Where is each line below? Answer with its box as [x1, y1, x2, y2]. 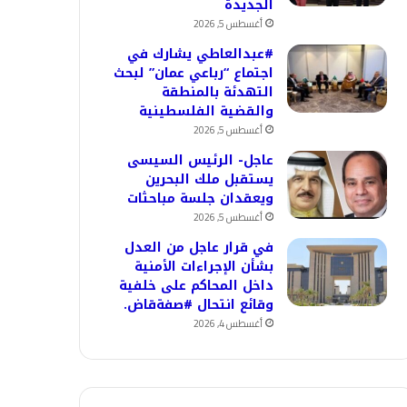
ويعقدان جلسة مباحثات [127, 186, 273, 211]
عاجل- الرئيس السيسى [127, 148, 273, 173]
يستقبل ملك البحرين [145, 167, 273, 192]
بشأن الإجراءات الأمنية [134, 254, 273, 279]
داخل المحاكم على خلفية [119, 273, 273, 298]
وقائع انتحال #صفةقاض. [124, 293, 273, 317]
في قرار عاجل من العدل [124, 235, 273, 260]
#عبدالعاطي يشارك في [127, 42, 273, 66]
